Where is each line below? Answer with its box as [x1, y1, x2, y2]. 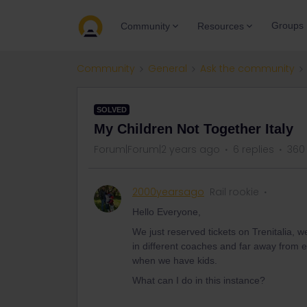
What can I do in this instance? [132, 275, 265, 286]
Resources [197, 20, 244, 32]
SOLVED [97, 106, 127, 114]
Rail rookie [210, 185, 259, 199]
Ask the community [200, 62, 295, 75]
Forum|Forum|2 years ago [94, 143, 220, 156]
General [148, 62, 187, 75]
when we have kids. [132, 255, 220, 266]
